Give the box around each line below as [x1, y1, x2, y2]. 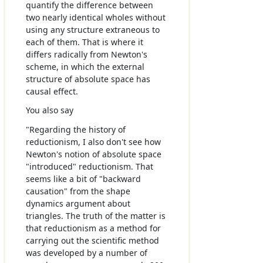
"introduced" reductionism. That [25, 160, 153, 172]
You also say [25, 104, 73, 116]
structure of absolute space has [25, 73, 150, 85]
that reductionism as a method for [25, 222, 161, 234]
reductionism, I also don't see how [25, 136, 161, 147]
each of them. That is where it [25, 36, 143, 48]
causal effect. [25, 86, 78, 97]
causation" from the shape [25, 185, 130, 197]
